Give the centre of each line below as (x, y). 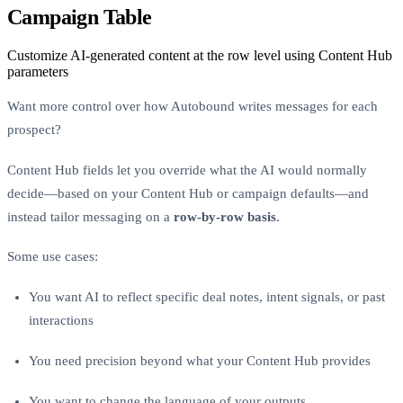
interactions (61, 321)
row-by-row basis (225, 216)
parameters (38, 71)
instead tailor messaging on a (90, 216)
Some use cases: (53, 257)
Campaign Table (80, 17)
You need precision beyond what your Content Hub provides (200, 360)
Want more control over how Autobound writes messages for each (193, 106)
